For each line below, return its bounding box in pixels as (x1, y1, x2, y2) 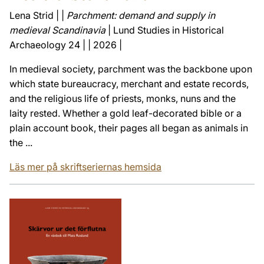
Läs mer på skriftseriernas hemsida (9, 160, 161, 173)
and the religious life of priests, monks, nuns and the (9, 92, 236, 104)
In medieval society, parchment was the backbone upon (9, 62, 252, 75)
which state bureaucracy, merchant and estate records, (9, 77, 249, 90)
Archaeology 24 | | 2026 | (9, 38, 122, 51)
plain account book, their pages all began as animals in (9, 121, 248, 134)
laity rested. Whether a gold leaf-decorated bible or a (9, 107, 242, 119)
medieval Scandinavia (9, 24, 105, 36)
